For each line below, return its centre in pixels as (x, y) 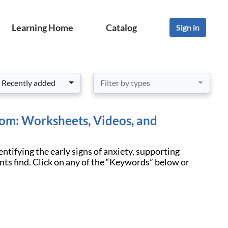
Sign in (188, 27)
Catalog (121, 27)
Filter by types (125, 83)
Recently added (28, 83)
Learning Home (42, 27)
